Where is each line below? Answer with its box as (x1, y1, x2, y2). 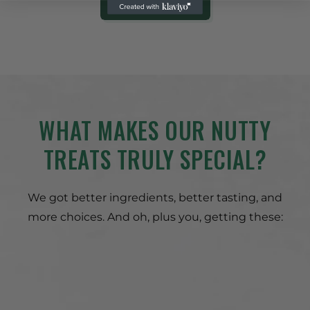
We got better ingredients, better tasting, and (28, 190, 282, 204)
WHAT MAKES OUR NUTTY (39, 113, 271, 147)
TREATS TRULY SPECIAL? (43, 142, 267, 176)
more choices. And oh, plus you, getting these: (27, 210, 283, 224)
